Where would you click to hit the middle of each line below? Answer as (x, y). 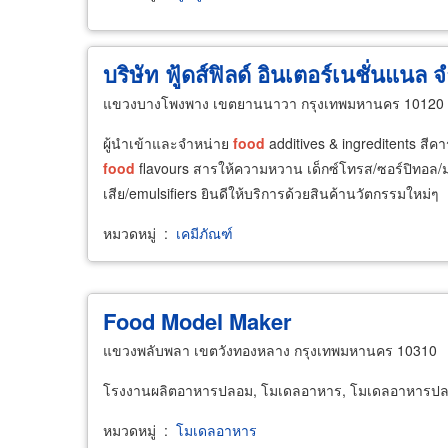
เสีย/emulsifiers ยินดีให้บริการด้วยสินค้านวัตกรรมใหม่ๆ (271, 193)
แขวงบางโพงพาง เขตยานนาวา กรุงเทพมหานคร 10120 (273, 103)
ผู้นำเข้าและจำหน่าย (168, 143)
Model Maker (223, 321)
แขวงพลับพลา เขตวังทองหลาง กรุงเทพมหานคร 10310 (270, 350)
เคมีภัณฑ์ (202, 233)
